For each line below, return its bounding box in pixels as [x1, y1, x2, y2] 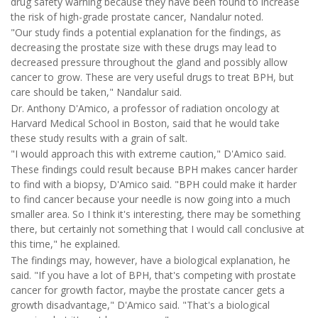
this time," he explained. [11, 237, 120, 251]
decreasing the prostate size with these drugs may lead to [11, 40, 277, 55]
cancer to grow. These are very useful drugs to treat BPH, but [11, 70, 294, 84]
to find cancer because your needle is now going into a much [11, 192, 290, 207]
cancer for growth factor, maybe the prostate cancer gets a [11, 283, 285, 297]
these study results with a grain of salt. [11, 131, 187, 145]
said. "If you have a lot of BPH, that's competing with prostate [11, 268, 296, 282]
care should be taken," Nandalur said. [11, 85, 182, 99]
